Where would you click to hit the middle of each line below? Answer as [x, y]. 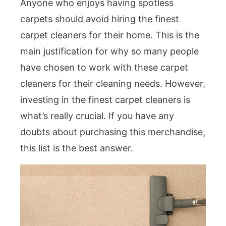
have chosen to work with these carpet [104, 67]
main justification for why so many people [109, 51]
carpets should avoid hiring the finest [100, 19]
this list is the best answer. [77, 148]
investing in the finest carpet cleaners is [105, 100]
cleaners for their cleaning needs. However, [113, 83]
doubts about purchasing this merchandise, [113, 132]
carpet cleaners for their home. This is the [110, 35]
